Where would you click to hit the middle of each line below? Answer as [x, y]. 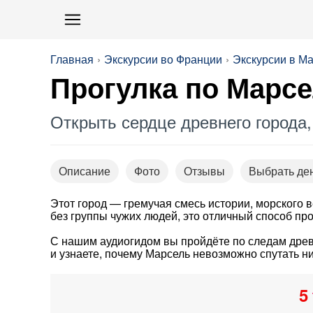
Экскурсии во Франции [163, 59]
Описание [85, 171]
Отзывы [204, 171]
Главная [72, 59]
